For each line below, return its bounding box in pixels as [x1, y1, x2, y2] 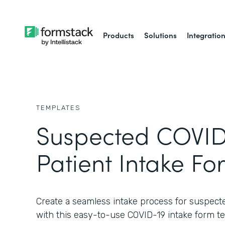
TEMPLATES [36, 104, 81, 111]
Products [103, 30, 135, 40]
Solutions [144, 30, 177, 40]
